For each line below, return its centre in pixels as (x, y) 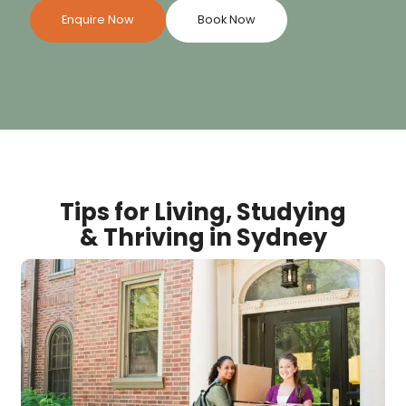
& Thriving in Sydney (203, 238)
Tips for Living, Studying (203, 213)
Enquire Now (97, 19)
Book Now (226, 19)
